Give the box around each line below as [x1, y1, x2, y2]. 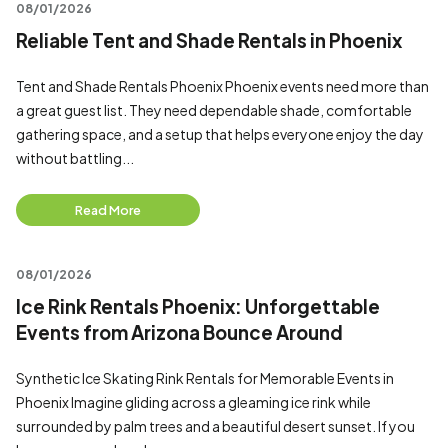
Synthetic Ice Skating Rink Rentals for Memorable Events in [16, 369, 394, 387]
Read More [75, 202, 141, 218]
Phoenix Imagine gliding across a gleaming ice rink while [16, 393, 371, 411]
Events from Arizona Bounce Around [16, 321, 343, 344]
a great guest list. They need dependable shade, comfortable [16, 101, 412, 119]
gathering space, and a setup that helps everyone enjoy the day [16, 125, 424, 143]
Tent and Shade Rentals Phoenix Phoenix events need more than [16, 77, 429, 95]
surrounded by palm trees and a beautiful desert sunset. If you [16, 417, 415, 435]
